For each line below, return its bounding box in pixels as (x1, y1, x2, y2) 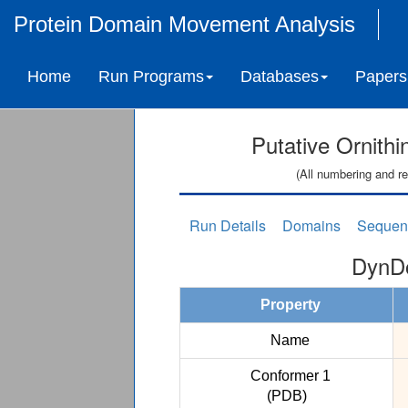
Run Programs (98, 67, 204, 86)
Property (252, 297, 321, 312)
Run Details (189, 215, 266, 236)
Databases (240, 67, 319, 86)
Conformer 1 (242, 368, 331, 383)
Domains (282, 215, 341, 236)
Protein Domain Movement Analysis (14, 12, 355, 36)
